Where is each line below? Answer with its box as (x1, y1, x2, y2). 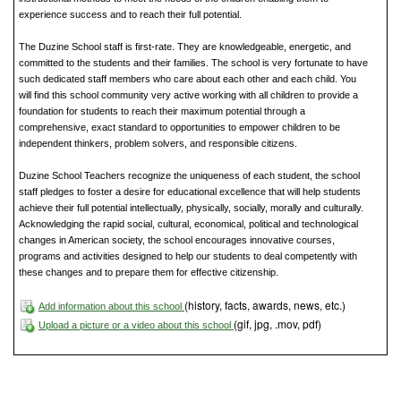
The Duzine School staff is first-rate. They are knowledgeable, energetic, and (19, 41, 351, 53)
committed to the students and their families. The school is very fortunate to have (19, 57, 368, 69)
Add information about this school (38, 301, 184, 312)
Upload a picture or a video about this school (38, 320, 234, 331)
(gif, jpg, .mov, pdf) (234, 316, 321, 332)
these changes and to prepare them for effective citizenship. (19, 267, 278, 278)
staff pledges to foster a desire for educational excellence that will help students (19, 186, 361, 198)
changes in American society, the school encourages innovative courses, (19, 235, 335, 246)
